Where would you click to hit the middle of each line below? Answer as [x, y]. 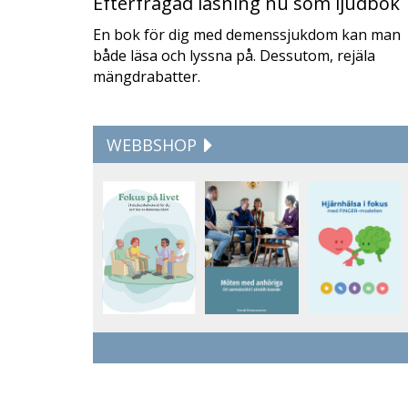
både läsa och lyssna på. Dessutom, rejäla [234, 56]
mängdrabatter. [147, 76]
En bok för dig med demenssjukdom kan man [247, 35]
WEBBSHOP [154, 145]
